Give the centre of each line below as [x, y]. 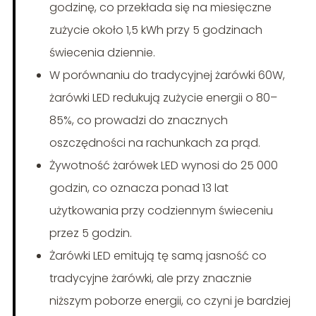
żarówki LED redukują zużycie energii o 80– [163, 98]
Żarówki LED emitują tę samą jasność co [158, 256]
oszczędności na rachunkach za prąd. [154, 143]
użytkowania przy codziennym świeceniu [161, 211]
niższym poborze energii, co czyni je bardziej [170, 301]
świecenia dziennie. [102, 53]
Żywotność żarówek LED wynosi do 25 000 [163, 166]
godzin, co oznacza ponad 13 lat [139, 188]
